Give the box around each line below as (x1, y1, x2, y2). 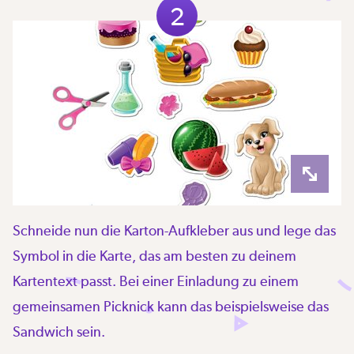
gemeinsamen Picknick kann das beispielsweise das (13, 297, 329, 314)
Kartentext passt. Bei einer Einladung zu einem (13, 272, 299, 289)
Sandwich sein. (13, 322, 105, 340)
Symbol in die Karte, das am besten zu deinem (13, 247, 296, 264)
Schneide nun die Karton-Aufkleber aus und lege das (13, 221, 336, 239)
